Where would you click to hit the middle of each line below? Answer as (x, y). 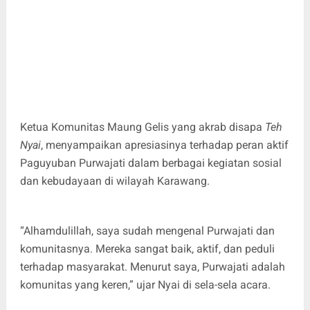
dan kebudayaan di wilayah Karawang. (115, 181)
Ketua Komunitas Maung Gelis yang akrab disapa (142, 127)
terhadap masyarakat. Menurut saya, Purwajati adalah (152, 266)
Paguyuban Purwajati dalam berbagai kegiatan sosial (151, 163)
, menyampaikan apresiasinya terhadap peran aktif (164, 145)
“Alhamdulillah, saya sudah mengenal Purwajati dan (147, 230)
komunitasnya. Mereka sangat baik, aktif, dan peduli (147, 248)
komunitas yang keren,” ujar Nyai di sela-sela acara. (145, 284)
